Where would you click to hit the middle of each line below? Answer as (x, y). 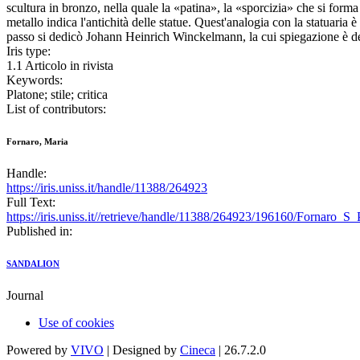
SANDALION (33, 264)
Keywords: (35, 80)
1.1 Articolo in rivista (60, 66)
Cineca (198, 350)
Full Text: (31, 202)
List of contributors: (56, 109)
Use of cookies (76, 323)
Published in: (39, 231)
